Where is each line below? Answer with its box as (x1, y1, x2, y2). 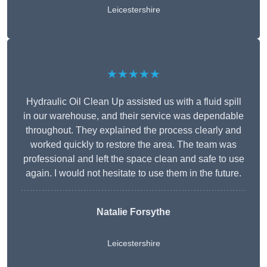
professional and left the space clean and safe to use (23, 154, 244, 164)
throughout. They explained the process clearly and (26, 125, 241, 136)
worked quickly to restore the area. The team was (30, 139, 237, 150)
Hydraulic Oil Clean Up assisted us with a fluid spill (26, 97, 241, 107)
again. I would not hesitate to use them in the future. (26, 168, 241, 179)
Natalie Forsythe (97, 207, 170, 218)
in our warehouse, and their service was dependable (23, 111, 244, 122)
